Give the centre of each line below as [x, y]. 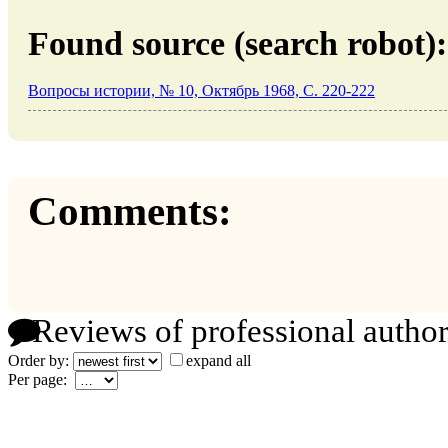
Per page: [41, 380]
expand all [218, 361]
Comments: [130, 211]
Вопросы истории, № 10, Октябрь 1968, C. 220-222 [201, 90]
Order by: [40, 361]
